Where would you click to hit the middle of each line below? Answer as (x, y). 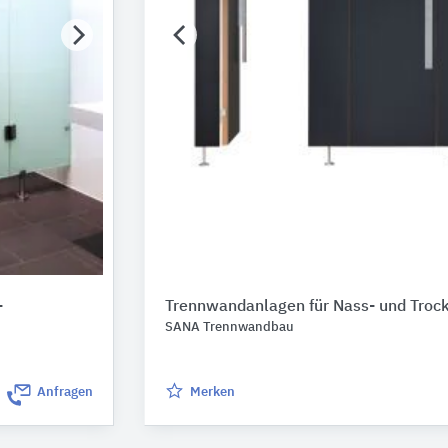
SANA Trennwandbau (229, 327)
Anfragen (65, 392)
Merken (212, 392)
